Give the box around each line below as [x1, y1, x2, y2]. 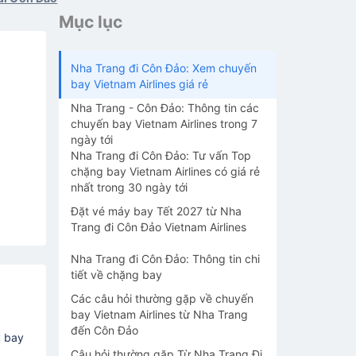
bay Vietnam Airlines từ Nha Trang [71, 308, 248, 321]
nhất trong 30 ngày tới [71, 180, 188, 194]
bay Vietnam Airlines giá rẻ [71, 77, 208, 91]
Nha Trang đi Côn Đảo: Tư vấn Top [71, 149, 251, 162]
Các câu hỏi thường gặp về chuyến [71, 292, 253, 305]
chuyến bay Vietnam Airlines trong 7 [71, 117, 257, 130]
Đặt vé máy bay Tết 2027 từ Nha [71, 204, 242, 218]
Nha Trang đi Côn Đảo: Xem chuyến [71, 61, 257, 75]
